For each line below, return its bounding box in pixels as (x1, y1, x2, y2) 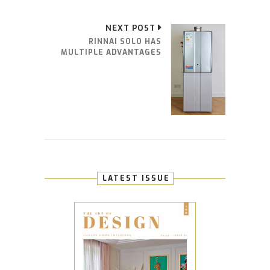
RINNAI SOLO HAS (89, 36, 162, 46)
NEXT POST (105, 22, 155, 33)
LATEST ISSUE (102, 174, 170, 184)
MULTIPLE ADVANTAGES (61, 47, 162, 57)
